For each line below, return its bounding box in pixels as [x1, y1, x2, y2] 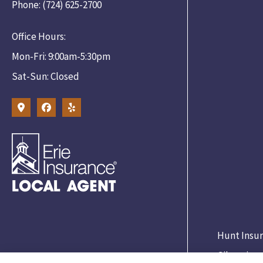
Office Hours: [12, 29, 66, 43]
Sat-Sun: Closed [12, 69, 79, 83]
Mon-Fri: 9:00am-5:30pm [12, 49, 110, 63]
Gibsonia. [217, 248, 255, 262]
